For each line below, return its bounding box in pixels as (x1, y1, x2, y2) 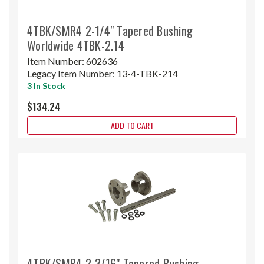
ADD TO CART (110, 118, 154, 131)
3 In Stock (27, 80, 65, 91)
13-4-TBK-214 (117, 67, 178, 79)
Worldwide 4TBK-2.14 (27, 36, 124, 54)
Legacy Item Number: (27, 67, 117, 79)
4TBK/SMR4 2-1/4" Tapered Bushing (27, 21, 193, 39)
